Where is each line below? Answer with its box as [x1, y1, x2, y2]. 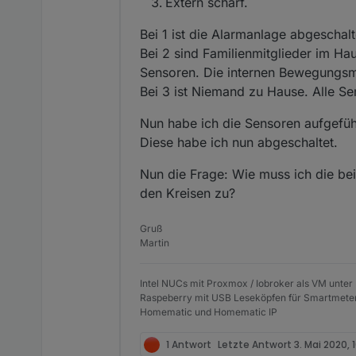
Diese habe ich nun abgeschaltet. [140, 134, 338, 151]
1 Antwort [166, 337, 211, 351]
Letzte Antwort [218, 337, 294, 351]
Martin [140, 237, 169, 250]
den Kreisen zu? [140, 185, 235, 202]
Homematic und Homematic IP [140, 306, 277, 319]
